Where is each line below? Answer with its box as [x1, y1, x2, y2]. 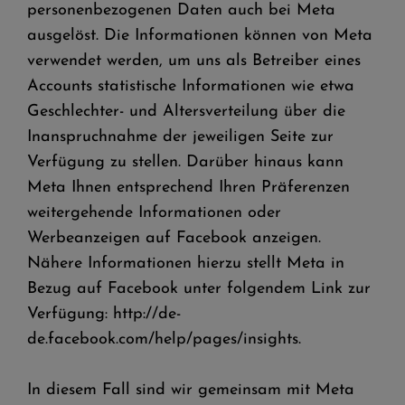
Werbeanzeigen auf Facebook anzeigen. [27, 230, 321, 247]
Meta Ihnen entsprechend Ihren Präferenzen [27, 179, 350, 196]
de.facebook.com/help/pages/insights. [27, 331, 306, 348]
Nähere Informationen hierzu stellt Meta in [27, 255, 344, 272]
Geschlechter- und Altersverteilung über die [27, 103, 345, 120]
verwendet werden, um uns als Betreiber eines [27, 52, 361, 70]
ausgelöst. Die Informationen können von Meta [27, 27, 372, 44]
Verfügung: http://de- [27, 306, 181, 323]
